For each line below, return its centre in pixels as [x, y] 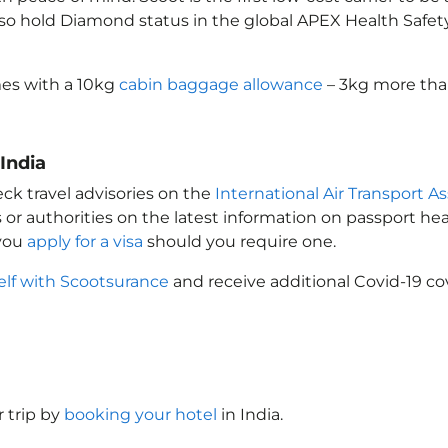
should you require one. [239, 241]
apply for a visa [85, 241]
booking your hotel [140, 414]
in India [248, 414]
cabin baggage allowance [221, 84]
